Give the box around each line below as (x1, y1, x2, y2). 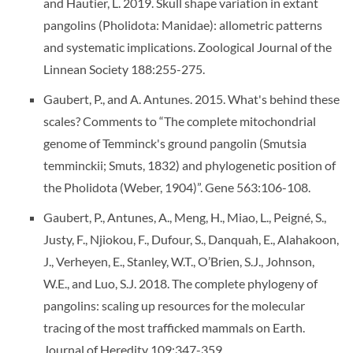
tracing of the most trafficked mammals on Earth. (43, 320, 305, 335)
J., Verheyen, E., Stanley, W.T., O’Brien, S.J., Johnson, (43, 254, 314, 269)
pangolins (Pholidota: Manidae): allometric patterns (43, 17, 322, 32)
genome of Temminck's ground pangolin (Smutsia (43, 136, 307, 150)
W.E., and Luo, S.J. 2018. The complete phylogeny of (43, 276, 318, 291)
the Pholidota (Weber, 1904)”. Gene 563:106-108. (43, 180, 310, 195)
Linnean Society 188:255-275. (43, 61, 205, 76)
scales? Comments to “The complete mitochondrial (43, 113, 316, 128)
